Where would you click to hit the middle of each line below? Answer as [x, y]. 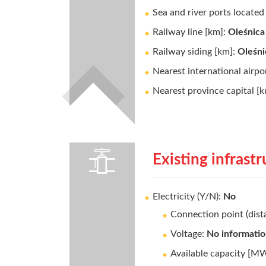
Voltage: [189, 234]
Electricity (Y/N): [188, 197]
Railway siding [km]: [195, 52]
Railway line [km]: [190, 32]
